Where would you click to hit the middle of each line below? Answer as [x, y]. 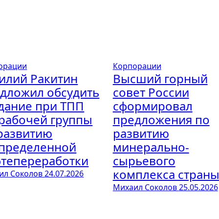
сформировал [153, 106]
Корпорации [137, 66]
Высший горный [160, 78]
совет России [151, 92]
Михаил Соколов [146, 187]
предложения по [161, 120]
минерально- [151, 147]
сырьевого [144, 161]
